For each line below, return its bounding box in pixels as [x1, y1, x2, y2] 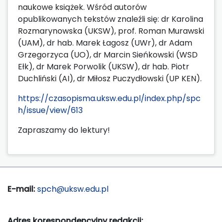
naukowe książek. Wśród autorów [18, 1, 147, 13]
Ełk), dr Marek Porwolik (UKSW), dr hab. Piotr [18, 60, 189, 72]
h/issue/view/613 [18, 104, 83, 116]
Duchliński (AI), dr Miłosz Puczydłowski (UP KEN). [18, 72, 202, 84]
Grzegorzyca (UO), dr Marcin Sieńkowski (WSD [18, 49, 198, 60]
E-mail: [7, 183, 35, 195]
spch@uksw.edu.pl [37, 183, 109, 195]
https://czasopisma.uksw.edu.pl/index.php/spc [18, 92, 201, 104]
